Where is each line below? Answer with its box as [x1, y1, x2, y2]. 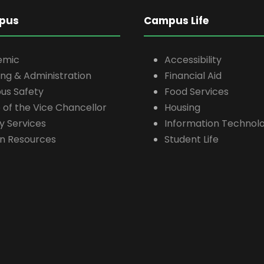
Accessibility [164, 52, 222, 67]
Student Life [164, 132, 219, 146]
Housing [164, 100, 200, 114]
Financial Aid [164, 68, 222, 82]
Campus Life [144, 13, 209, 28]
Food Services [164, 84, 229, 98]
